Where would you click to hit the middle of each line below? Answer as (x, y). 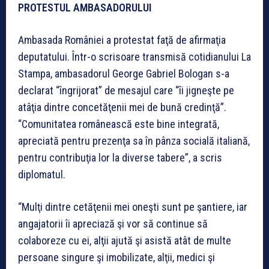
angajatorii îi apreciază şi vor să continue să (113, 223)
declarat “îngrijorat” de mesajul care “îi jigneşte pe (126, 90)
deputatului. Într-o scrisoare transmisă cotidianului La (134, 56)
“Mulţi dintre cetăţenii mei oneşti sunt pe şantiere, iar (133, 207)
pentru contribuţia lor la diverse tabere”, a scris (120, 157)
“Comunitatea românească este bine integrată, (119, 124)
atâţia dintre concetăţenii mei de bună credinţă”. (122, 107)
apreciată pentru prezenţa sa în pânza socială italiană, (134, 141)
